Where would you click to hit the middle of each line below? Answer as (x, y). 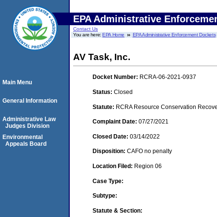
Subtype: (105, 196)
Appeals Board (26, 144)
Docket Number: (116, 77)
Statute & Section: (117, 210)
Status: (103, 92)
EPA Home (114, 35)
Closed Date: (111, 136)
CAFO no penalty (149, 151)
